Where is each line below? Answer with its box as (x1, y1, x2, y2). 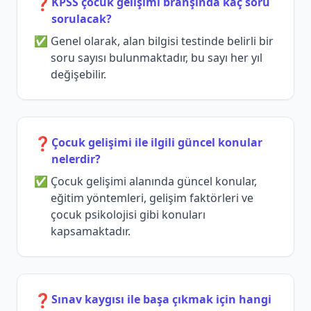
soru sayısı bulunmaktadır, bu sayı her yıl (51, 50, 262, 66)
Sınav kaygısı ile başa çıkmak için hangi (51, 292, 271, 308)
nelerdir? (51, 151, 101, 167)
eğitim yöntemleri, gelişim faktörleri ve (51, 190, 253, 206)
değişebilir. (51, 67, 106, 83)
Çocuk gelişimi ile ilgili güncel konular (51, 135, 262, 151)
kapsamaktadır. (51, 224, 131, 239)
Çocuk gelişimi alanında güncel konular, (51, 174, 257, 190)
